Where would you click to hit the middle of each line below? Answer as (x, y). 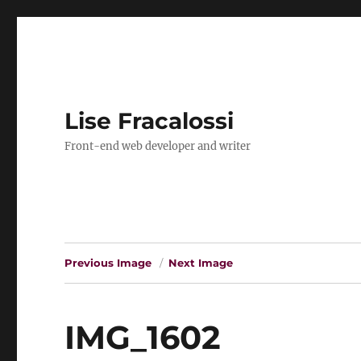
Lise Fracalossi (149, 121)
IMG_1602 (143, 337)
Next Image (201, 263)
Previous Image (108, 263)
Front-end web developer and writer (158, 146)
